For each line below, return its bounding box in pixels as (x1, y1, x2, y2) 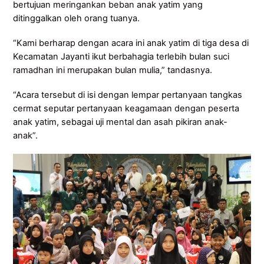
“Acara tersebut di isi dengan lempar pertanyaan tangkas (13, 90, 243, 100)
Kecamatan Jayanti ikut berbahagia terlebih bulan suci (13, 51, 230, 62)
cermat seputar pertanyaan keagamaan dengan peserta (13, 103, 240, 114)
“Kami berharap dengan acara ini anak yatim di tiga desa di (13, 38, 249, 49)
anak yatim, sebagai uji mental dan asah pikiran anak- (13, 117, 228, 127)
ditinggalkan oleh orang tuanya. (13, 13, 140, 24)
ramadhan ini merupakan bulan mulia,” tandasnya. (13, 65, 213, 76)
